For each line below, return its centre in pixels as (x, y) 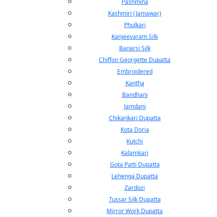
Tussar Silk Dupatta (135, 199)
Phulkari (135, 25)
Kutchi (135, 141)
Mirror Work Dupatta (135, 211)
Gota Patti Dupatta (135, 164)
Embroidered (135, 71)
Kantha (135, 83)
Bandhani (135, 95)
